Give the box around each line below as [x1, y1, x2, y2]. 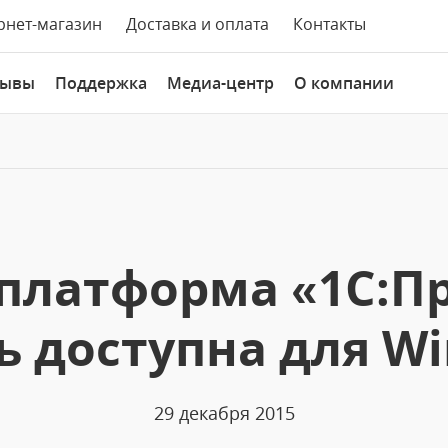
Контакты [293, 13, 366, 35]
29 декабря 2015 [153, 401, 295, 425]
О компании [294, 72, 394, 94]
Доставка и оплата [126, 13, 269, 35]
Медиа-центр [167, 72, 274, 94]
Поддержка [55, 72, 147, 94]
